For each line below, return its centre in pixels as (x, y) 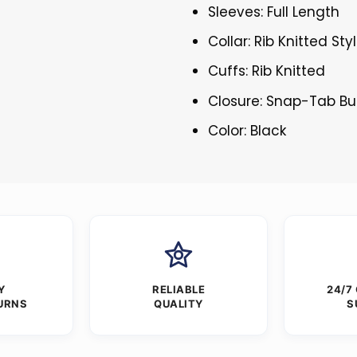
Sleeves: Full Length (274, 12)
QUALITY (178, 303)
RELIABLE (178, 289)
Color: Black (247, 130)
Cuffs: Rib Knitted (267, 71)
